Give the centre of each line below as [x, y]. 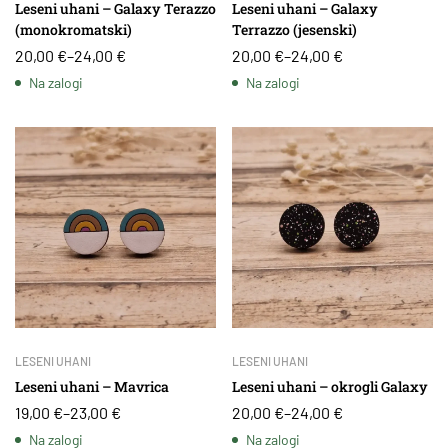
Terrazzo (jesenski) [294, 29]
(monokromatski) [73, 29]
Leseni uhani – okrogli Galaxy [330, 386]
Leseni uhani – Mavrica [92, 386]
